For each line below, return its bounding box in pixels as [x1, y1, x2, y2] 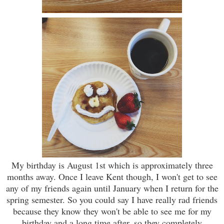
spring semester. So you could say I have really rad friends [6, 193, 217, 205]
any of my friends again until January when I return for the [5, 181, 218, 194]
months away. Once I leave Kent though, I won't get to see [6, 170, 217, 182]
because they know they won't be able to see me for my [12, 204, 211, 217]
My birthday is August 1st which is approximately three [11, 158, 213, 171]
